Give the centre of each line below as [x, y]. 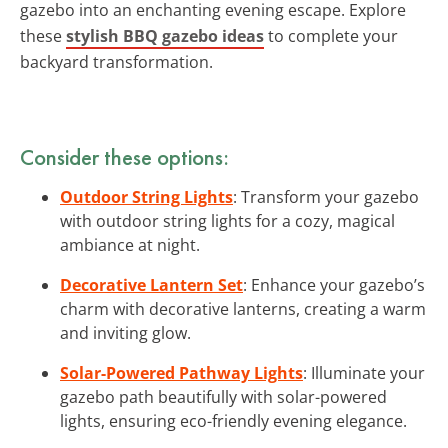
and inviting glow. [125, 332]
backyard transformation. [116, 61]
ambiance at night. [130, 244]
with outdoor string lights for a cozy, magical [227, 220]
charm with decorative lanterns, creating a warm [243, 308]
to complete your [331, 35]
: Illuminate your [364, 372]
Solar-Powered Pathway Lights [181, 372]
